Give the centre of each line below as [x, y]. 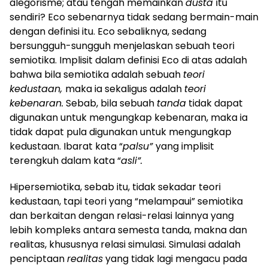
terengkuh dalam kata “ [65, 160]
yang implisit [185, 146]
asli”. [132, 160]
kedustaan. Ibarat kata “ [66, 146]
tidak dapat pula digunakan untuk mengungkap [121, 132]
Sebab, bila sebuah [110, 103]
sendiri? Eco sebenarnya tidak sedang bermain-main [134, 17]
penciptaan [38, 258]
